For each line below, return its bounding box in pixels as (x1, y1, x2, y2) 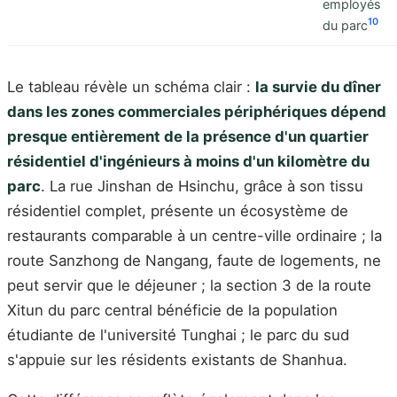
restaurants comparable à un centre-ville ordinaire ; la (7, 226, 382, 245)
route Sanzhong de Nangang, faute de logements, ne (7, 251, 381, 269)
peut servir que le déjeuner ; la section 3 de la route (7, 276, 371, 294)
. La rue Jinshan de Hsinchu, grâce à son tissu (41, 176, 363, 195)
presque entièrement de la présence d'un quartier (7, 127, 369, 145)
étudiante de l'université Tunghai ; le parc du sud (7, 325, 349, 344)
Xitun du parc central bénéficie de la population (7, 300, 338, 319)
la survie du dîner (255, 77, 381, 96)
